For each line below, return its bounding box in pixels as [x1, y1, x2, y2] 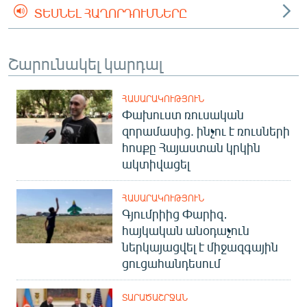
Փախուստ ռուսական [122, 107, 244, 122]
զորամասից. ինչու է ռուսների [122, 123, 290, 138]
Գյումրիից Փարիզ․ [122, 206, 228, 221]
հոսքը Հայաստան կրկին [122, 140, 260, 155]
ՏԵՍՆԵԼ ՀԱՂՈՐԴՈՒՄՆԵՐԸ [34, 5, 187, 21]
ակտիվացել [122, 156, 190, 171]
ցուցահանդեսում [122, 256, 221, 271]
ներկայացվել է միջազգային [122, 239, 278, 254]
